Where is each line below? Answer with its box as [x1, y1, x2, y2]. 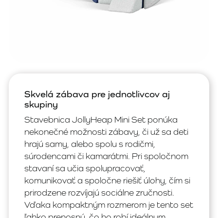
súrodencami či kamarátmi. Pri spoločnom [24, 151, 188, 161]
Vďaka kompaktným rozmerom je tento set [24, 200, 193, 210]
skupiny [24, 99, 58, 109]
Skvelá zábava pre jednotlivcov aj [24, 89, 170, 99]
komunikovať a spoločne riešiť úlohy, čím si [24, 175, 190, 185]
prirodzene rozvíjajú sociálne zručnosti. [24, 187, 174, 198]
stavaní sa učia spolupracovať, [24, 163, 145, 173]
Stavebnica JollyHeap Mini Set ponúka [24, 114, 178, 125]
